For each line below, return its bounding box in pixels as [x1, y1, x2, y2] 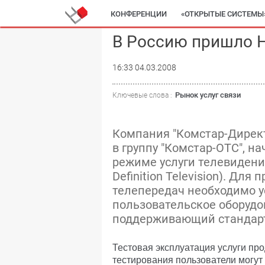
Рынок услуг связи [175, 91, 241, 99]
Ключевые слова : [112, 91, 172, 99]
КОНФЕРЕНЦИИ [111, 9, 167, 18]
